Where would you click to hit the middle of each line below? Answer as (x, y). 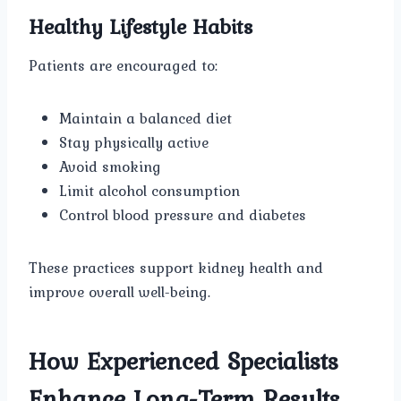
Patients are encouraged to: (123, 66)
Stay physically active (134, 143)
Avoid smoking (110, 167)
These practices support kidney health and (176, 268)
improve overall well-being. (119, 292)
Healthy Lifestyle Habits (141, 27)
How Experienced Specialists (183, 361)
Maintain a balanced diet (145, 119)
